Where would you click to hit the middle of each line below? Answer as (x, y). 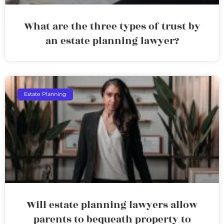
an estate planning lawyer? (112, 41)
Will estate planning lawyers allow (112, 205)
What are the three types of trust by (112, 26)
